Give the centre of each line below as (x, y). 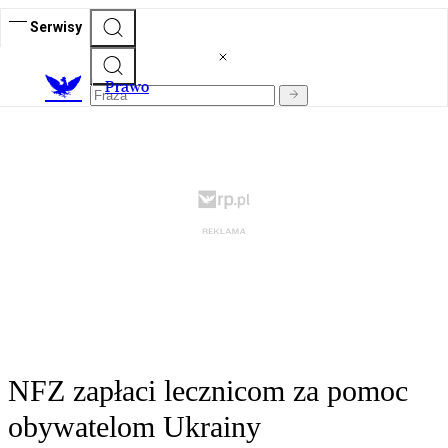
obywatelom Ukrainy (134, 427)
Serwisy (56, 26)
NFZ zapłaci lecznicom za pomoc (208, 391)
